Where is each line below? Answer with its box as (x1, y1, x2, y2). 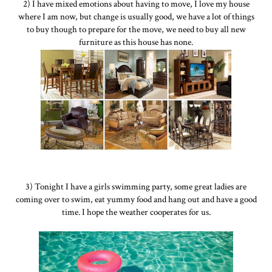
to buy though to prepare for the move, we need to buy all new (26, 22, 246, 35)
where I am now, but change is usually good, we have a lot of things (18, 10, 254, 22)
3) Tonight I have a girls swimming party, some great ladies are (25, 180, 246, 192)
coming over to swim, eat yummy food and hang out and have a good (15, 192, 257, 205)
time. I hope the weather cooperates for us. (61, 205, 211, 218)
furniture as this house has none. (79, 35, 193, 48)
